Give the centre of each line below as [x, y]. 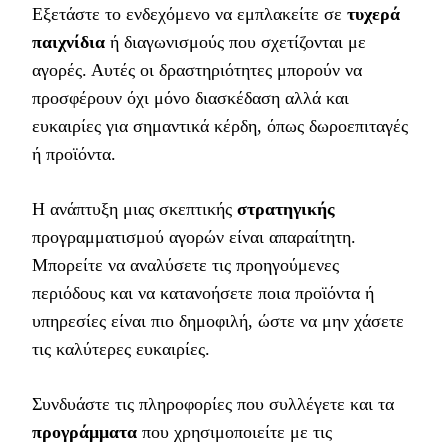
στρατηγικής [286, 209]
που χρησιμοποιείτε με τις [234, 432]
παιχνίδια [68, 42]
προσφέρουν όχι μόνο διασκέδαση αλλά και [190, 98]
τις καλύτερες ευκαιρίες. [121, 349]
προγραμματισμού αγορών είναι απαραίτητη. [194, 237]
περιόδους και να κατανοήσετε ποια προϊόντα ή [203, 293]
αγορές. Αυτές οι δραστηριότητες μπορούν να [197, 70]
